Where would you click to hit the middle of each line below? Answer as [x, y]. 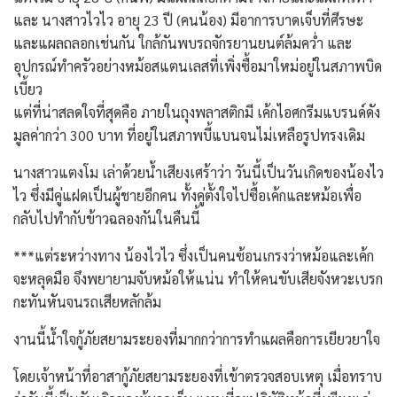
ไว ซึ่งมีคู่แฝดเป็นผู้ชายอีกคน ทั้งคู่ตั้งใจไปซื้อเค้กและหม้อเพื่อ [187, 196]
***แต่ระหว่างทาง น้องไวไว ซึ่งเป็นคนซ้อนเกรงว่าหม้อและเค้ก [194, 256]
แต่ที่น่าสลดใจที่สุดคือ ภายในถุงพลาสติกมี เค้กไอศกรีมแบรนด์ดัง [197, 113]
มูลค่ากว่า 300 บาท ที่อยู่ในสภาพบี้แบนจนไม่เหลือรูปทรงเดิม [189, 136]
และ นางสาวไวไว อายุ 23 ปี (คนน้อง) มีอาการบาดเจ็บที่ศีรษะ [188, 20]
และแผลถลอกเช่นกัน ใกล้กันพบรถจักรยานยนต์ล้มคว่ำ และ [183, 43]
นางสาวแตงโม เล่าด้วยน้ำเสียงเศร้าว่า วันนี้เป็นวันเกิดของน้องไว [198, 173]
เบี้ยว [28, 90]
